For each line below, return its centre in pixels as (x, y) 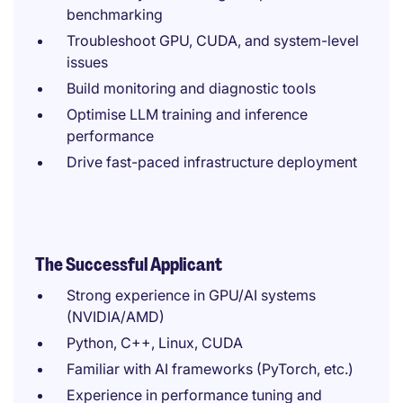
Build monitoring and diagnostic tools (191, 88)
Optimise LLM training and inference (187, 114)
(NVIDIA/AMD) (116, 317)
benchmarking (115, 14)
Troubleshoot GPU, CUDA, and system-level (213, 40)
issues (87, 62)
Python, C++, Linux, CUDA (155, 343)
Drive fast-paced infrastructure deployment (212, 162)
